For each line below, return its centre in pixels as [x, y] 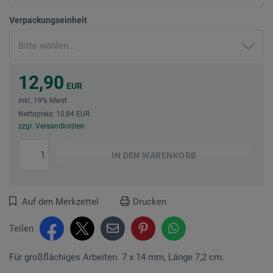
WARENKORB [168, 155]
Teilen [21, 228]
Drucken [150, 201]
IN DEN [126, 155]
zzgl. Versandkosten [51, 126]
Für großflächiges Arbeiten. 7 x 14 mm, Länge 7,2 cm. [117, 257]
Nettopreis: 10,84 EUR [54, 114]
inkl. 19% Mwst [43, 100]
